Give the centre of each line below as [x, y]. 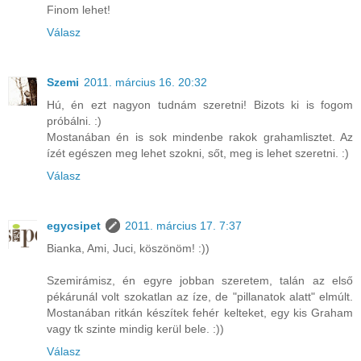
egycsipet [74, 226]
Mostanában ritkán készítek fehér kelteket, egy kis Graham [200, 313]
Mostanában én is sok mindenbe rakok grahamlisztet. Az [200, 137]
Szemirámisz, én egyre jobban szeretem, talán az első [200, 281]
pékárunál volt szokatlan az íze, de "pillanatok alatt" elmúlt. [200, 297]
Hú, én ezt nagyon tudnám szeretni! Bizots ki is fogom [200, 105]
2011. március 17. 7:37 [183, 226]
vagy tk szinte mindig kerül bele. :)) [135, 329]
